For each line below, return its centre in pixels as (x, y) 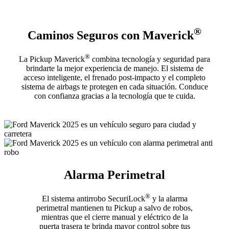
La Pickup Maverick (52, 59)
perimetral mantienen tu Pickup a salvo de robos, (114, 208)
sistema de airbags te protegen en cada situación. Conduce (114, 87)
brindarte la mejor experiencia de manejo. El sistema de (114, 68)
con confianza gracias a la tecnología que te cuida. (114, 96)
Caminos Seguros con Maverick (111, 35)
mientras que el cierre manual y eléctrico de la (114, 217)
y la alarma (169, 199)
